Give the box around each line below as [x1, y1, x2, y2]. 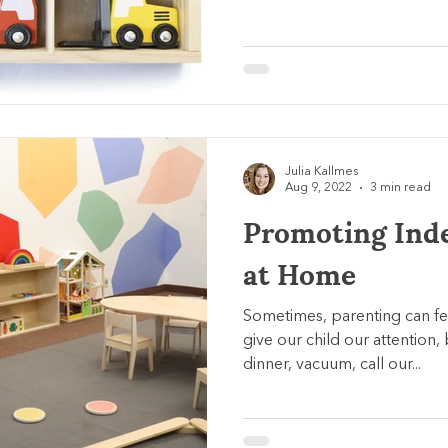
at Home [243, 250, 356, 293]
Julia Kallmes [285, 165, 358, 178]
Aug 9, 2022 [285, 182, 352, 195]
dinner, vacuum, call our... [243, 356, 421, 373]
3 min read [370, 182, 431, 195]
